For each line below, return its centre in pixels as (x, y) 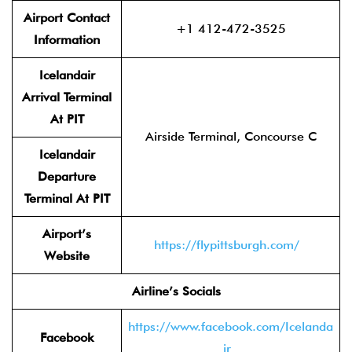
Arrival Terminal (67, 97)
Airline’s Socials (176, 291)
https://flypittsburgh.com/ (227, 245)
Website (67, 256)
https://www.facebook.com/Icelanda (231, 326)
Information (67, 40)
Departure (67, 176)
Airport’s (67, 234)
